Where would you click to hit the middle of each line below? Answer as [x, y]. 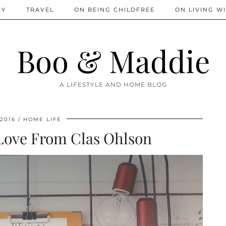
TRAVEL [40, 10]
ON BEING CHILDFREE [115, 10]
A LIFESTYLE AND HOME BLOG [113, 84]
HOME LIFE [42, 119]
